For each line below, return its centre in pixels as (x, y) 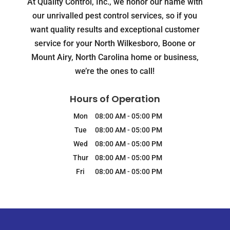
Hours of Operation (115, 99)
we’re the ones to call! (115, 71)
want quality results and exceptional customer (115, 30)
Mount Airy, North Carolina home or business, (115, 57)
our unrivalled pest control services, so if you (115, 16)
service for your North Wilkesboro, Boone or (115, 44)
